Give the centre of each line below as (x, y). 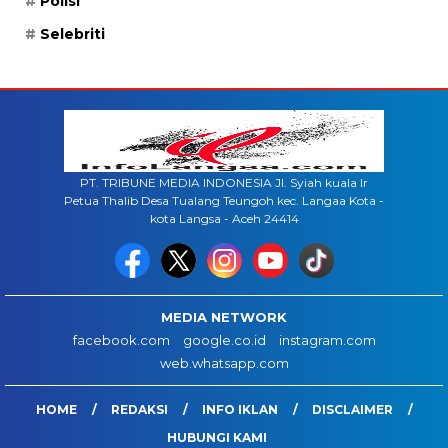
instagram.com (327, 339)
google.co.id (224, 339)
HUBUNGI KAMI (216, 437)
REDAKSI (139, 409)
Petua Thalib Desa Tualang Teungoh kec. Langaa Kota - (224, 200)
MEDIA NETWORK (224, 316)
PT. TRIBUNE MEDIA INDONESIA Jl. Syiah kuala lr (224, 182)
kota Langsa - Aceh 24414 (224, 218)
